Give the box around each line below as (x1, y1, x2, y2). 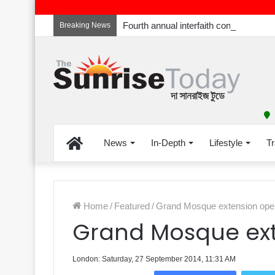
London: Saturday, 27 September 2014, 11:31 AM (72, 255, 236, 263)
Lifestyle (209, 137, 242, 148)
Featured (114, 201, 150, 211)
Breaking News (60, 21, 110, 29)
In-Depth (151, 137, 185, 148)
